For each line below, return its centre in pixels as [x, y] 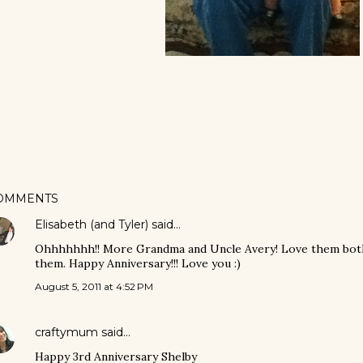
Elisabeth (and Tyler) [92, 224]
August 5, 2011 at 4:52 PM [94, 286]
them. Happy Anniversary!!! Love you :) [138, 263]
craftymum [66, 332]
